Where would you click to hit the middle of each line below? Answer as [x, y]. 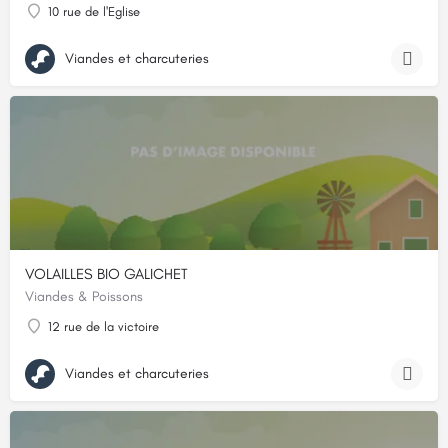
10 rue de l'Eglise [94, 12]
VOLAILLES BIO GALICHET [106, 274]
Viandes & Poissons [84, 297]
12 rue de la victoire [103, 327]
